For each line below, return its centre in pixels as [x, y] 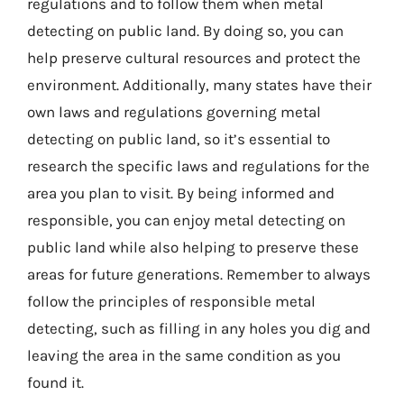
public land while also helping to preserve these [193, 247]
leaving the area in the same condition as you [184, 355]
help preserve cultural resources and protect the [194, 58]
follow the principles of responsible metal [171, 301]
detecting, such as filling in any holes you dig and [199, 328]
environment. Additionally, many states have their [199, 85]
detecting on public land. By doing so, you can [185, 31]
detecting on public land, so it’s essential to [179, 139]
